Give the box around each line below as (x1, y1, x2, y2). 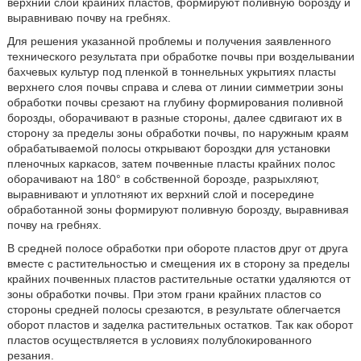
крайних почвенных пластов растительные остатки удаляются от (6, 272, 351, 285)
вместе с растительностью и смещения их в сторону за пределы (6, 257, 350, 270)
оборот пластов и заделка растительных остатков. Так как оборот (6, 318, 353, 331)
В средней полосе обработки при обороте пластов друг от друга (6, 242, 348, 255)
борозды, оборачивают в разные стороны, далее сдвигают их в (6, 111, 342, 124)
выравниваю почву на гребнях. (6, 11, 171, 24)
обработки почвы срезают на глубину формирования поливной (6, 96, 343, 109)
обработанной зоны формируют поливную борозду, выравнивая (6, 203, 349, 216)
